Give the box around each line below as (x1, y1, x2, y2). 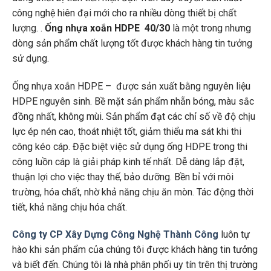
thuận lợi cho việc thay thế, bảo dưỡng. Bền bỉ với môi (11, 171, 233, 183)
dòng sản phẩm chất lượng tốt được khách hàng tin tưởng (11, 37, 252, 49)
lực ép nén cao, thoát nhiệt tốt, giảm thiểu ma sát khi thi (11, 125, 241, 137)
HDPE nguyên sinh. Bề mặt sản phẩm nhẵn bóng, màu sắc (11, 95, 254, 107)
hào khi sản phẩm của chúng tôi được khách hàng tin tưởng (11, 244, 258, 256)
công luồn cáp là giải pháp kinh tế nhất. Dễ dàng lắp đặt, (11, 155, 244, 168)
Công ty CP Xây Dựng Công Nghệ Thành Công (11, 229, 218, 241)
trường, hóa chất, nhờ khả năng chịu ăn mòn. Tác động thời (11, 186, 253, 198)
